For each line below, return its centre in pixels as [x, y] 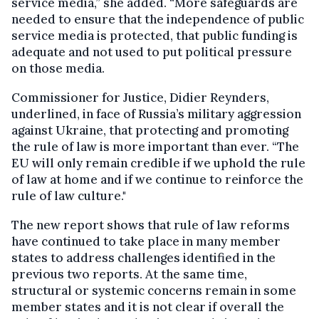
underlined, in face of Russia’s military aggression [156, 114]
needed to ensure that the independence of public [158, 20]
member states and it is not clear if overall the [148, 307]
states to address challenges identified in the [143, 258]
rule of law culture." [69, 196]
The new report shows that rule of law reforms [151, 225]
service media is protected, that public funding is [155, 36]
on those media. [58, 69]
